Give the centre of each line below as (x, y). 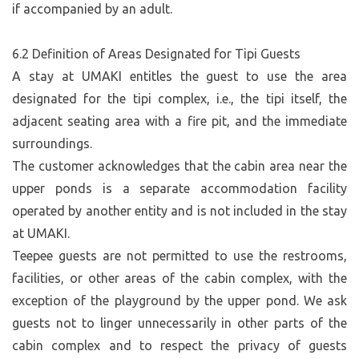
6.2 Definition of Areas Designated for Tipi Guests (156, 53)
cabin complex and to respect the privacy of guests (179, 345)
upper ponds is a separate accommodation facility (179, 188)
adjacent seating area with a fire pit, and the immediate (179, 121)
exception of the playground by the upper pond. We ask (179, 300)
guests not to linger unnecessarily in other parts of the (179, 323)
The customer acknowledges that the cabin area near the (179, 165)
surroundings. (52, 143)
